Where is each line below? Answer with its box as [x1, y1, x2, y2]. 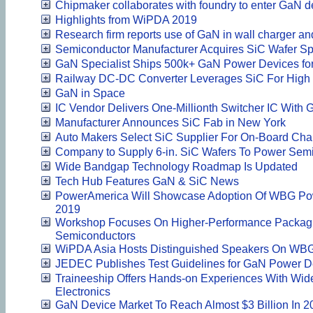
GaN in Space [55, 87, 125, 99]
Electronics [55, 285, 110, 298]
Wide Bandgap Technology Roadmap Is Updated [55, 160, 298, 173]
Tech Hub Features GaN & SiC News [55, 175, 239, 187]
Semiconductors [55, 229, 136, 242]
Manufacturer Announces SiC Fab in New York [55, 116, 286, 129]
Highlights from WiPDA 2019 [55, 13, 197, 26]
